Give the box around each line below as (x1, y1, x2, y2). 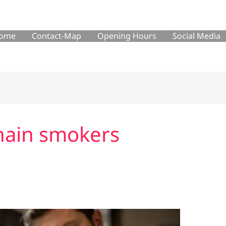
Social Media (172, 30, 220, 41)
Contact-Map (31, 30, 81, 41)
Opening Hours (97, 30, 156, 41)
